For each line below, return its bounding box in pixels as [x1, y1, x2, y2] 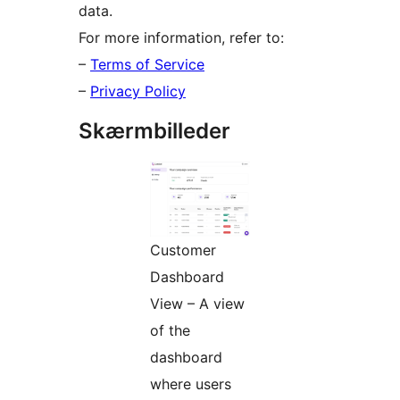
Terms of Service [90, 55, 204, 74]
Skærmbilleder [79, 118, 230, 145]
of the [150, 321, 190, 340]
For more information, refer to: [79, 29, 284, 47]
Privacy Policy [90, 82, 186, 101]
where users [150, 375, 231, 394]
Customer [150, 241, 216, 260]
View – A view [150, 295, 245, 313]
